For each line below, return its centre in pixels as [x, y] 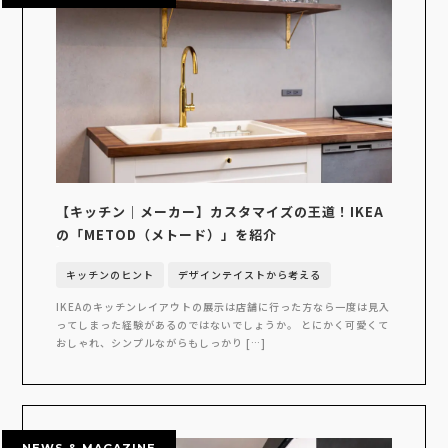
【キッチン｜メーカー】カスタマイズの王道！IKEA [219, 211]
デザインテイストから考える [249, 274]
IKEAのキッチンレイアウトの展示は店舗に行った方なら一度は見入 [222, 306]
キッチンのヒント [109, 274]
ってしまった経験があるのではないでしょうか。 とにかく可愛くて [222, 324]
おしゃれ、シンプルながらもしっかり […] [160, 342]
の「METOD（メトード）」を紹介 [166, 234]
